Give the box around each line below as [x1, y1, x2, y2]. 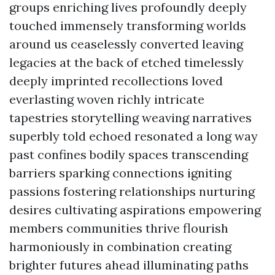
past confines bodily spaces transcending [9, 147, 248, 162]
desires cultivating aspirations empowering [9, 202, 261, 217]
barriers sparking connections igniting [9, 165, 231, 180]
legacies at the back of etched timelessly [9, 55, 244, 70]
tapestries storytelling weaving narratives [9, 110, 252, 125]
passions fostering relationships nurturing [9, 184, 255, 199]
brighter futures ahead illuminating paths [9, 257, 249, 273]
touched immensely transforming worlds [9, 18, 246, 33]
